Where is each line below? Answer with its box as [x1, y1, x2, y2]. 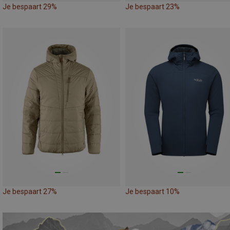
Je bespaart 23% [125, 3, 180, 11]
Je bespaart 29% [3, 3, 57, 11]
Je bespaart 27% [3, 187, 57, 196]
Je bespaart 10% [125, 187, 180, 196]
